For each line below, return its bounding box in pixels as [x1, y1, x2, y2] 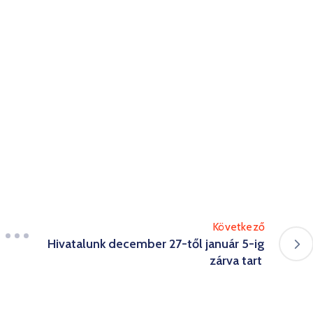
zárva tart [210, 253, 265, 269]
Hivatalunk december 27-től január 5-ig [48, 236, 265, 252]
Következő [212, 220, 265, 234]
